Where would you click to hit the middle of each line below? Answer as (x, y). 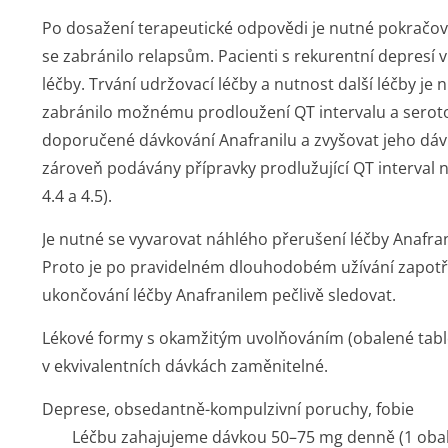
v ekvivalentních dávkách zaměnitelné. (185, 366)
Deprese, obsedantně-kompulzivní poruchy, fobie (228, 409)
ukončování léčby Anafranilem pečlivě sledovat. (219, 295)
